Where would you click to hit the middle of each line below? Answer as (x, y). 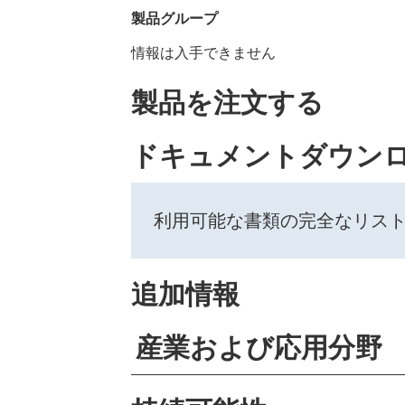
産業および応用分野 (259, 348)
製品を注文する (227, 103)
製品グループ (174, 18)
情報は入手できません (203, 53)
